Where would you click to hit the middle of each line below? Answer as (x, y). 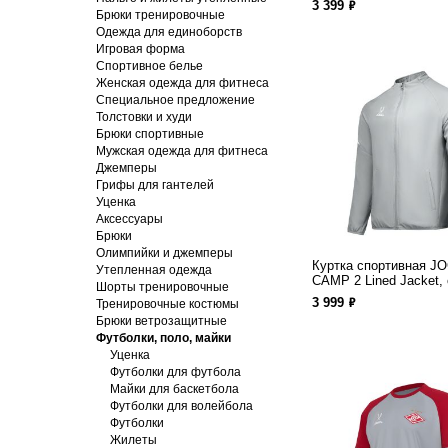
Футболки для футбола (175, 372)
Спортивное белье (149, 66)
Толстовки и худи (144, 117)
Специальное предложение (175, 100)
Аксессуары (129, 219)
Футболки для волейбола (181, 406)
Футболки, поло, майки (163, 338)
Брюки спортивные (150, 134)
